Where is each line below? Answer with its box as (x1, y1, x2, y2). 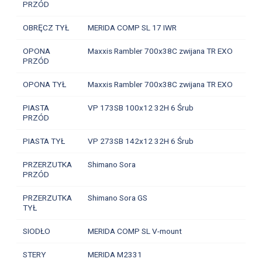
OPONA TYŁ (22, 79, 66, 89)
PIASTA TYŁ (22, 136, 65, 146)
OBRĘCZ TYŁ (22, 22, 69, 32)
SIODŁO (22, 226, 50, 236)
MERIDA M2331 (87, 249, 142, 259)
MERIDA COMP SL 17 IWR (87, 22, 177, 32)
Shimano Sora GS (87, 192, 147, 202)
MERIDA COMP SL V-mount (87, 226, 182, 236)
